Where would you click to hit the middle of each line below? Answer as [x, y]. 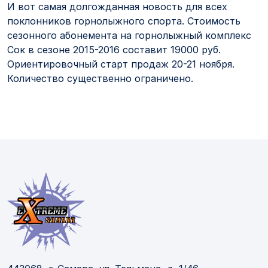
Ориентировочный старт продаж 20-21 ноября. [121, 64]
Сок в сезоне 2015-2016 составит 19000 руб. [114, 50]
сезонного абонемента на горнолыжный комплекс [129, 36]
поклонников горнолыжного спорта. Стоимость [124, 21]
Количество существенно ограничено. [100, 79]
